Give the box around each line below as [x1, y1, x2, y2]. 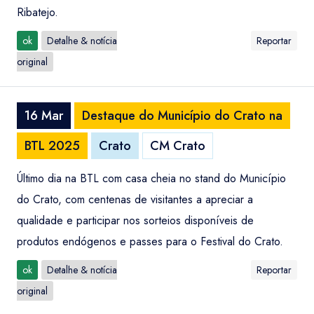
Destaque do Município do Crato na [82, 107, 282, 125]
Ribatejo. [17, 4, 58, 20]
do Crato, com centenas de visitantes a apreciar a [17, 191, 253, 207]
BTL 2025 [25, 137, 80, 155]
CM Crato [150, 137, 205, 155]
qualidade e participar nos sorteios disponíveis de [17, 212, 254, 228]
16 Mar [25, 107, 63, 125]
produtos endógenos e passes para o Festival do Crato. [17, 233, 283, 250]
